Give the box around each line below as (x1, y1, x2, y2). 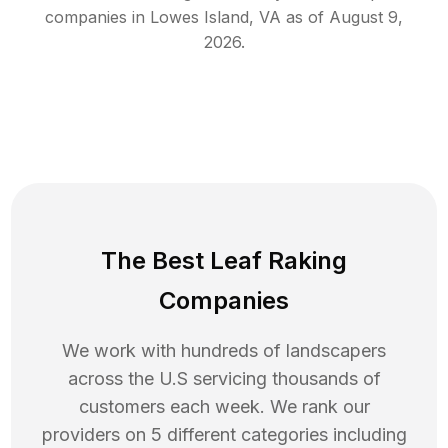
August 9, (329, 7, 403, 28)
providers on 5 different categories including (41, 424, 407, 446)
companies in (45, 7, 145, 28)
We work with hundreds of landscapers (62, 340, 386, 362)
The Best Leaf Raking (101, 246, 347, 276)
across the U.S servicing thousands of (67, 368, 381, 390)
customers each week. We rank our (78, 396, 370, 418)
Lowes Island (150, 7, 249, 28)
